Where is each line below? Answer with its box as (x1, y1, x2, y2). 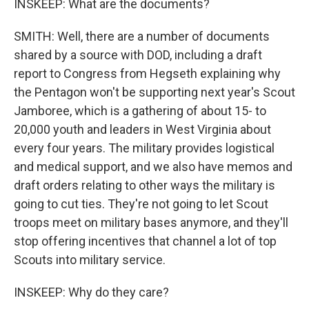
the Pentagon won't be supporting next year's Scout (14, 85, 295, 99)
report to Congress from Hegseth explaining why (14, 66, 281, 81)
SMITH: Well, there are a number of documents (14, 29, 270, 43)
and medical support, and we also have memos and (14, 159, 292, 174)
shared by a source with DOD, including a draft (14, 48, 262, 62)
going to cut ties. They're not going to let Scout (14, 197, 268, 211)
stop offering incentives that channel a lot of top (14, 234, 277, 248)
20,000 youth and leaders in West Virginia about (14, 122, 271, 137)
